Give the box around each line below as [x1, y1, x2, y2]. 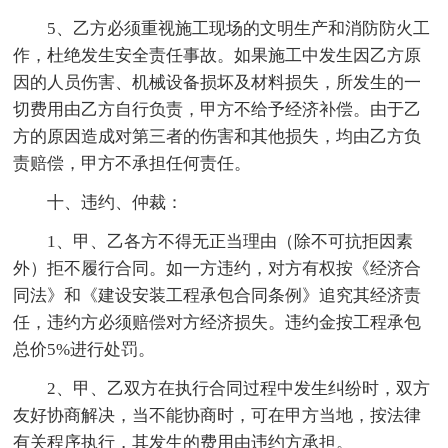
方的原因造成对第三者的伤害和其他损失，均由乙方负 [13, 126, 422, 146]
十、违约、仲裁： [47, 192, 184, 212]
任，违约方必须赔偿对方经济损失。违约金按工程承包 [13, 312, 422, 332]
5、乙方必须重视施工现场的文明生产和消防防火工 [47, 18, 431, 38]
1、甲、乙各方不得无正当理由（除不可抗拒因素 [47, 231, 414, 251]
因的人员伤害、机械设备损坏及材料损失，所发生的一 [13, 72, 422, 92]
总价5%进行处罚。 [13, 339, 156, 359]
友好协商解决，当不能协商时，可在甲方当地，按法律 [13, 405, 422, 425]
